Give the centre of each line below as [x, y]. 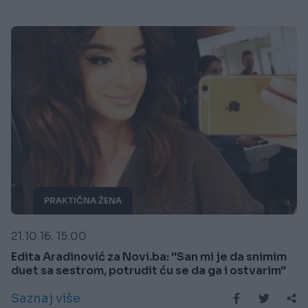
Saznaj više [46, 299]
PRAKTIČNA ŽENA [83, 201]
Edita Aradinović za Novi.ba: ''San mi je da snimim [149, 257]
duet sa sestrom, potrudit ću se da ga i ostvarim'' [148, 271]
